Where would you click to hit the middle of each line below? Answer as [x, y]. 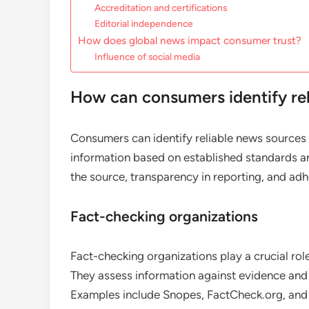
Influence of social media [148, 57]
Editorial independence [144, 24]
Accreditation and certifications [161, 8]
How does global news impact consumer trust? [190, 41]
